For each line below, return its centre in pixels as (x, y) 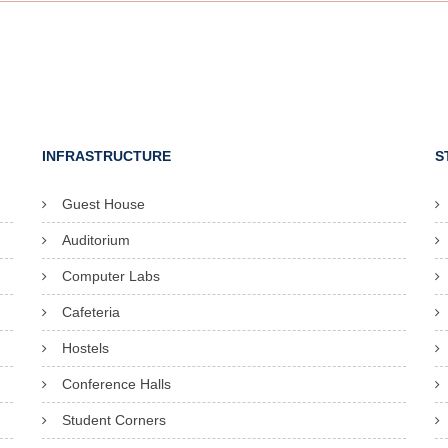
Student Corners (113, 420)
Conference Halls (116, 384)
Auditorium (95, 240)
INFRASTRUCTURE (106, 156)
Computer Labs (110, 276)
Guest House (103, 204)
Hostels (85, 348)
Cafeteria (90, 312)
